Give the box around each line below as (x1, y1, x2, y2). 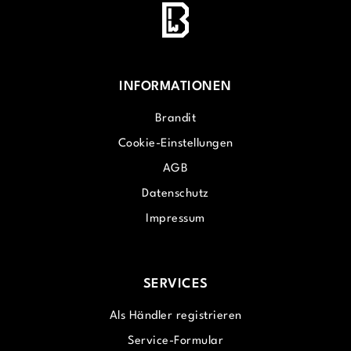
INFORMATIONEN (119, 80, 232, 93)
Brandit (154, 113, 197, 125)
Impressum (146, 213, 205, 225)
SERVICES (143, 277, 208, 291)
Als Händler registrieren (109, 310, 242, 322)
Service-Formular (128, 335, 223, 347)
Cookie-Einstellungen (118, 138, 233, 150)
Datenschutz (142, 188, 209, 200)
